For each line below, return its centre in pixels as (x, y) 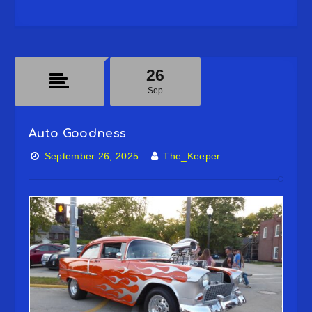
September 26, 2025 (92, 156)
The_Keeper (192, 156)
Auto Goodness (78, 134)
